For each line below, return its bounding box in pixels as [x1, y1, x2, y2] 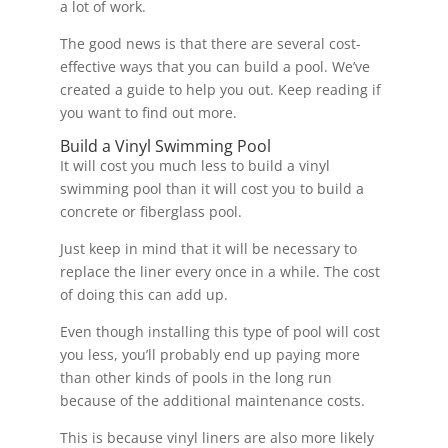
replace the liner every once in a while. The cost [59, 262, 380, 282]
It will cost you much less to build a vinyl [59, 156, 330, 176]
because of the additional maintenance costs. [59, 391, 369, 411]
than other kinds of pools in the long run [59, 368, 332, 388]
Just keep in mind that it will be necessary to [59, 239, 357, 259]
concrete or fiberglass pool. [59, 202, 242, 222]
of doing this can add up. [59, 285, 228, 305]
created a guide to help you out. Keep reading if [59, 80, 381, 100]
